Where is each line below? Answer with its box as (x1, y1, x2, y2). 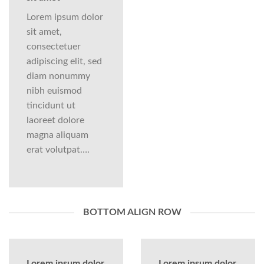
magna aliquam (27, 130, 88, 140)
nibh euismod (27, 86, 82, 96)
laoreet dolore (27, 115, 84, 126)
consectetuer (27, 42, 81, 52)
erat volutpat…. (27, 145, 90, 155)
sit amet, (27, 27, 62, 37)
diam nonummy (27, 71, 90, 81)
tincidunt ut (27, 101, 75, 111)
